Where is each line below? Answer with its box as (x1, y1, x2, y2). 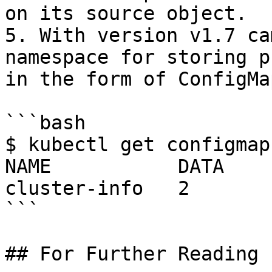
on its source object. (5, 2, 247, 24)
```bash (5, 112, 86, 134)
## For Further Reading (5, 243, 259, 265)
